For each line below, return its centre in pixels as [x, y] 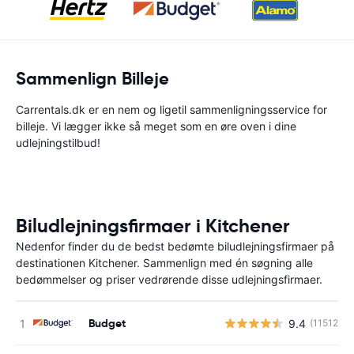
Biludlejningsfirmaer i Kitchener [153, 226]
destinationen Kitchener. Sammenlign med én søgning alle [164, 263]
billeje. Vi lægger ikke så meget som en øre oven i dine [156, 126]
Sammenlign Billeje [92, 79]
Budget [107, 323]
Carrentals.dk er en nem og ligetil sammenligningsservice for [171, 109]
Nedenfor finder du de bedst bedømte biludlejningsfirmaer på [175, 246]
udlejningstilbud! [58, 143]
